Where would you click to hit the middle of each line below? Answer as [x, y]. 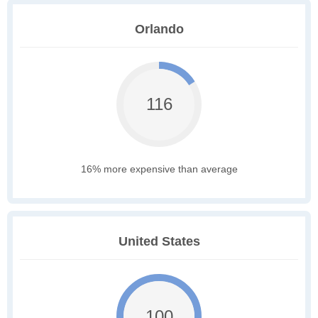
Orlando [159, 29]
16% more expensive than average [159, 169]
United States [159, 242]
